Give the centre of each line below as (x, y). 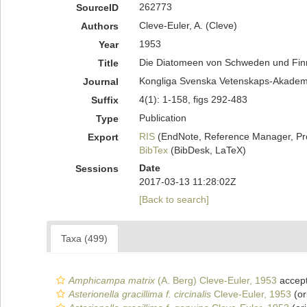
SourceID (97, 8)
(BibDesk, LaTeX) (207, 150)
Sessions (97, 169)
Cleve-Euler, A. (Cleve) (188, 25)
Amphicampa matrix (112, 280)
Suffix (105, 100)
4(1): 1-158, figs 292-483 (193, 99)
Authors (99, 26)
